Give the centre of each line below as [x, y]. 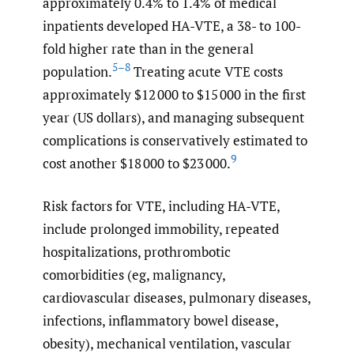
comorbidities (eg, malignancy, [134, 275]
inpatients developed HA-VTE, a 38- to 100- [172, 25]
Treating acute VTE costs [207, 71]
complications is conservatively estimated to [175, 140]
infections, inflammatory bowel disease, [160, 321]
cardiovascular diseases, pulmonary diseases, [177, 298]
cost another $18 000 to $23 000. [137, 163]
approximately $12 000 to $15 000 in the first [174, 94]
